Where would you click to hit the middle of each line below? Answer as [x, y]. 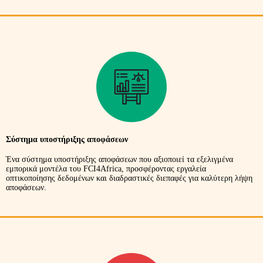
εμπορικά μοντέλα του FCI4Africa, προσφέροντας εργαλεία [106, 169]
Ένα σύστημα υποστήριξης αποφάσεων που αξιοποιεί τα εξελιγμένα [119, 160]
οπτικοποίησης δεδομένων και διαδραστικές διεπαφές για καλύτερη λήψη [129, 178]
